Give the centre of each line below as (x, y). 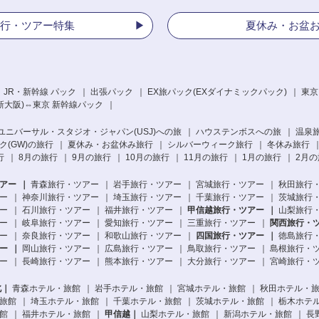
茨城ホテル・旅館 (230, 302)
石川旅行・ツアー (56, 210)
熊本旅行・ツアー (139, 262)
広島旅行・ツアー (139, 249)
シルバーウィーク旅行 (210, 145)
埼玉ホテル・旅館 (65, 302)
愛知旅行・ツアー (139, 223)
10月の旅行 (147, 158)
